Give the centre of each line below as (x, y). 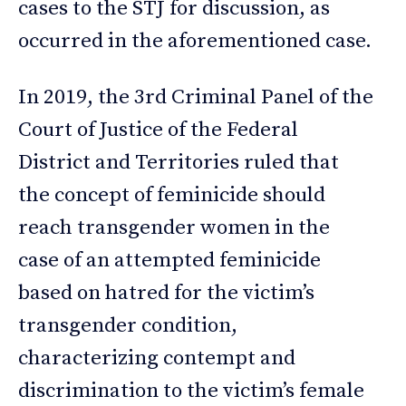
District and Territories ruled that (179, 163)
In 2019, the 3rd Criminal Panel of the (196, 98)
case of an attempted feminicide (169, 261)
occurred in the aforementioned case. (195, 42)
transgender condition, (128, 326)
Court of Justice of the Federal (158, 130)
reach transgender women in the (174, 228)
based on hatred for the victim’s (166, 294)
